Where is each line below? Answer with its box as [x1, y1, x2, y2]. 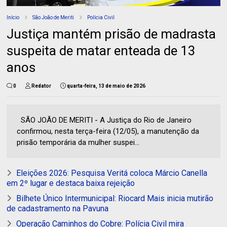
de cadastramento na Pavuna [7, 203, 109, 213]
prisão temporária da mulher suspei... [17, 137, 140, 147]
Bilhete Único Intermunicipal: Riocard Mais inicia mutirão [16, 193, 214, 203]
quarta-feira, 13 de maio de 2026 [67, 83, 146, 89]
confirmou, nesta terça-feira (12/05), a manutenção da [17, 126, 200, 136]
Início [7, 14, 20, 20]
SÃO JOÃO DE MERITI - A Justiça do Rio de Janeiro [17, 115, 192, 125]
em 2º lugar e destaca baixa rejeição [7, 178, 135, 188]
